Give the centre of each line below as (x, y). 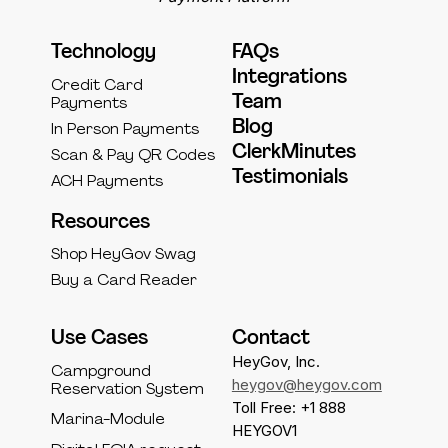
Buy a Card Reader (123, 281)
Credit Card (96, 86)
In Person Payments (124, 130)
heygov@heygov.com (306, 384)
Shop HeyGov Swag (123, 255)
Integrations (289, 78)
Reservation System (127, 389)
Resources (100, 222)
